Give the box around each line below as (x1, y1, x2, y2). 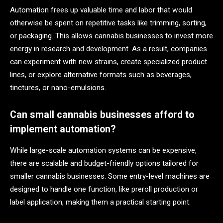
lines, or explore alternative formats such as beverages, (10, 70, 192, 80)
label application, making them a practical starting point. (10, 197, 191, 207)
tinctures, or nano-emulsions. (10, 83, 106, 93)
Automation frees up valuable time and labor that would (10, 5, 192, 15)
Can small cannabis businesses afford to (10, 109, 194, 121)
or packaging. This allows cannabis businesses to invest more (10, 31, 213, 41)
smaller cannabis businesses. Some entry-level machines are (10, 171, 210, 181)
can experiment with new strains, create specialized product (10, 57, 207, 67)
